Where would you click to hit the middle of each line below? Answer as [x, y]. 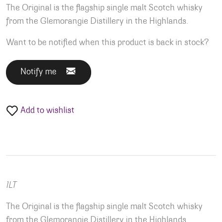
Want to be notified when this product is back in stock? [107, 43]
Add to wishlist [46, 111]
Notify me [39, 72]
